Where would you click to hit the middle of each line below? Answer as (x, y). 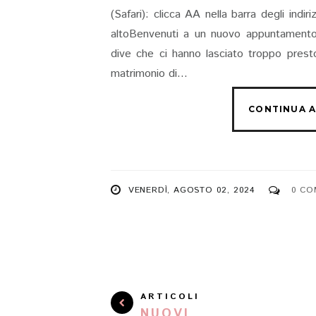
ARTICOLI (170, 297)
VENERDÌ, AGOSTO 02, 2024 (192, 190)
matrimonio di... (149, 74)
